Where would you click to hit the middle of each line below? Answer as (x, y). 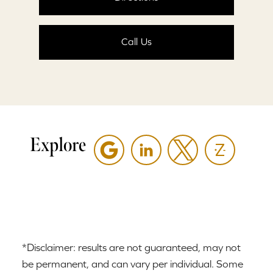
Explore (58, 144)
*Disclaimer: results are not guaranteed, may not (131, 247)
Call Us (136, 42)
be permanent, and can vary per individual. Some (133, 264)
